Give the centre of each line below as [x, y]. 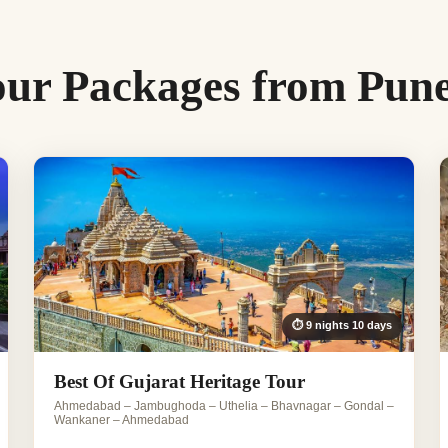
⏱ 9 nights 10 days [342, 325]
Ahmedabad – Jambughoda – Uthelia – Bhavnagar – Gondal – [223, 406]
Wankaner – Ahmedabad [121, 420]
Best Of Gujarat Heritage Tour [179, 382]
